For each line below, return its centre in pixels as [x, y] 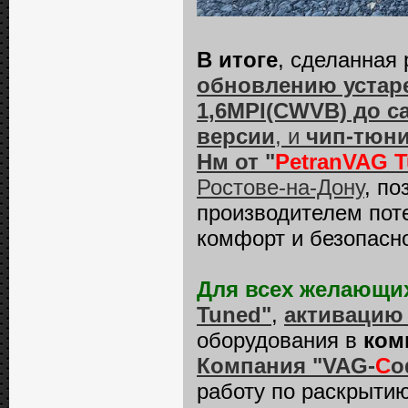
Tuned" [234, 315]
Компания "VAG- [286, 366]
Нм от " [236, 162]
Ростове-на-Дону [280, 187]
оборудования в [280, 340]
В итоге [237, 60]
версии [236, 136]
